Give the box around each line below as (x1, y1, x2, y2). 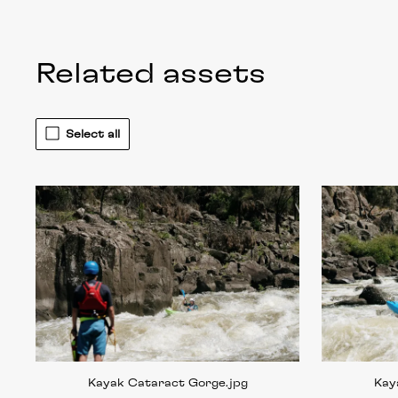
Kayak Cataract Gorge (87, 378, 226, 389)
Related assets (36, 60, 266, 89)
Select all (66, 129, 120, 140)
